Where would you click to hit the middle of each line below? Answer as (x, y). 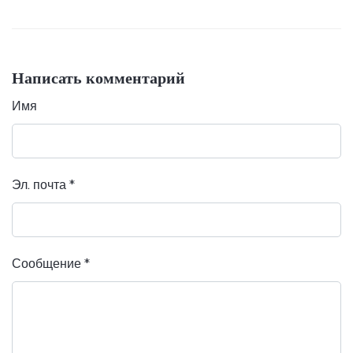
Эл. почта (41, 185)
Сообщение (48, 264)
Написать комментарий (98, 78)
